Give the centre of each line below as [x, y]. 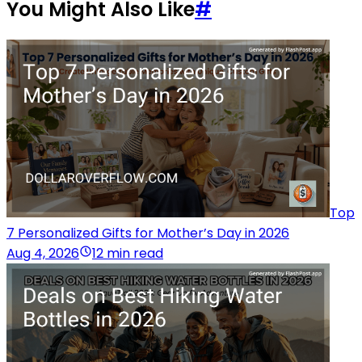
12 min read [128, 254]
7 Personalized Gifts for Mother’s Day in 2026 [148, 234]
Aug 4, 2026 [43, 254]
